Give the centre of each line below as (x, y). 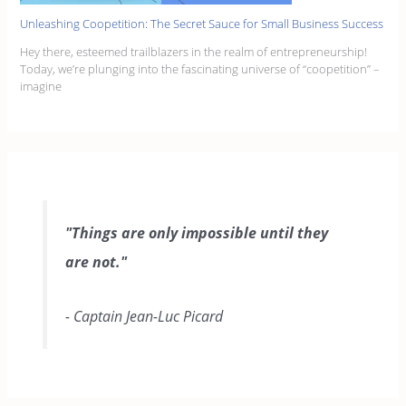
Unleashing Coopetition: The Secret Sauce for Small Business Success (202, 23)
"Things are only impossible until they (196, 233)
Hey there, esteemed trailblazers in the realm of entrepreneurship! (194, 51)
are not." (96, 262)
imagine (41, 86)
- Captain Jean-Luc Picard (144, 317)
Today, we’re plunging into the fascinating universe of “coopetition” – (200, 68)
